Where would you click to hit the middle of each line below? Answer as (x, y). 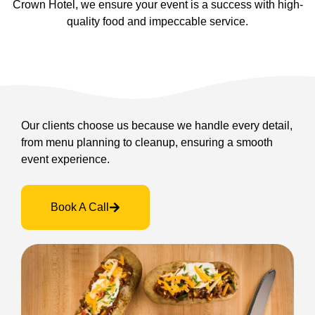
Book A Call (80, 207)
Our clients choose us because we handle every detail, (157, 125)
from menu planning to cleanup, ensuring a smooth (147, 142)
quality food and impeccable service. (157, 21)
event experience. (65, 159)
